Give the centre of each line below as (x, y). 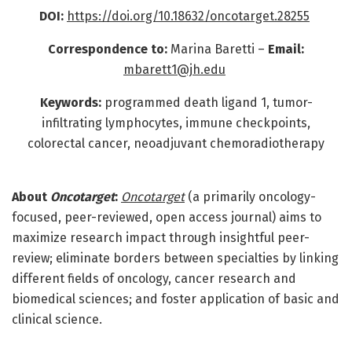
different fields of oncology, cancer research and (154, 279)
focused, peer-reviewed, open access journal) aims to (167, 218)
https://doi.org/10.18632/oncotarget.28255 (188, 16)
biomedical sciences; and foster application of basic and (176, 299)
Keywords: (70, 103)
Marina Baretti (211, 49)
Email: (284, 49)
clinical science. (57, 320)
